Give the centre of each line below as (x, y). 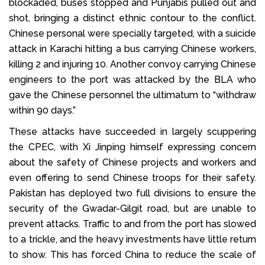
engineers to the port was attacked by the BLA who (132, 79)
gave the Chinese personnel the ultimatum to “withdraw (132, 95)
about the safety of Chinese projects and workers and (132, 162)
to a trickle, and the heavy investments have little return (132, 239)
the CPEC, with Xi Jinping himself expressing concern (132, 147)
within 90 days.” (42, 110)
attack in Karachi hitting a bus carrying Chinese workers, (132, 49)
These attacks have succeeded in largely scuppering (132, 131)
